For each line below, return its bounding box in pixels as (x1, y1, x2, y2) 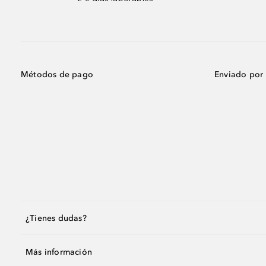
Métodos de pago (21, 69, 93, 80)
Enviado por (214, 69, 264, 80)
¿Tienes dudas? (26, 213, 87, 223)
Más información (26, 246, 92, 257)
